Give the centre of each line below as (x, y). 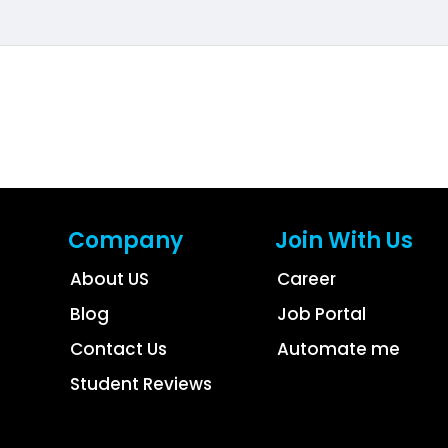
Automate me (339, 349)
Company (126, 241)
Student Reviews (141, 384)
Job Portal (322, 314)
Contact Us (119, 349)
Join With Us (344, 241)
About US (110, 279)
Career (307, 279)
